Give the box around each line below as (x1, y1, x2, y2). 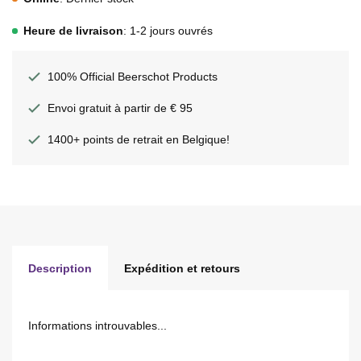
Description (28, 261, 92, 275)
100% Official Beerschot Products (48, 70, 218, 83)
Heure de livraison (23, 24, 123, 37)
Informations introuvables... (28, 319, 167, 332)
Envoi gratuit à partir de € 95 (48, 102, 193, 114)
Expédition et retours (124, 261, 240, 275)
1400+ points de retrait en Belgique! (48, 133, 230, 146)
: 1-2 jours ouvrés (123, 24, 213, 37)
